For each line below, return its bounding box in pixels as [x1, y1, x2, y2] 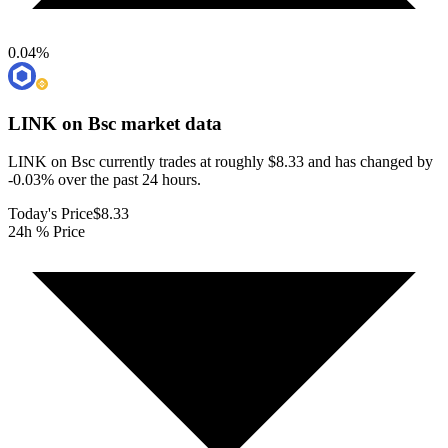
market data [116, 112, 222, 134]
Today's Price [8, 205, 93, 223]
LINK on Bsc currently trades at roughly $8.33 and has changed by [8, 153, 433, 171]
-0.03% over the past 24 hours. [8, 171, 201, 189]
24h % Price [8, 223, 85, 241]
